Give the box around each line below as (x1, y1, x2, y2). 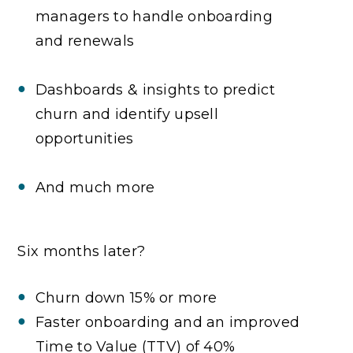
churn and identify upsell (35, 105, 218, 123)
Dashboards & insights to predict (35, 80, 275, 98)
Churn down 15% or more (35, 288, 217, 307)
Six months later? (17, 242, 146, 260)
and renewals (35, 32, 135, 50)
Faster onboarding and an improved (35, 313, 300, 331)
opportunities (35, 129, 134, 147)
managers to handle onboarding (35, 7, 273, 25)
